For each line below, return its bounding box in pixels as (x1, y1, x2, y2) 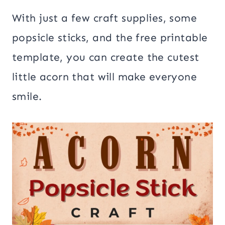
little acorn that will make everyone (12, 70, 197, 83)
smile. (12, 89, 42, 103)
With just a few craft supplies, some (12, 11, 197, 25)
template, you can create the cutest (12, 50, 199, 64)
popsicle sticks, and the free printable (12, 31, 208, 44)
